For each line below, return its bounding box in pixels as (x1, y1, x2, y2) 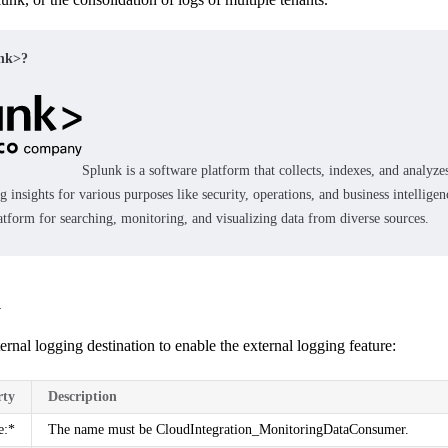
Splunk (82, 162, 123, 178)
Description (48, 388, 117, 404)
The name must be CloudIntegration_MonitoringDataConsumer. (48, 421, 409, 437)
